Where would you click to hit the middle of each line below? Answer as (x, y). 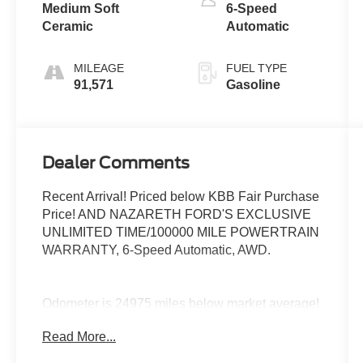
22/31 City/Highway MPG (115, 322)
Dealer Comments (116, 163)
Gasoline (253, 85)
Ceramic (68, 27)
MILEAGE (99, 68)
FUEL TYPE (256, 68)
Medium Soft (81, 9)
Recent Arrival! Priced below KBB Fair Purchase (181, 197)
